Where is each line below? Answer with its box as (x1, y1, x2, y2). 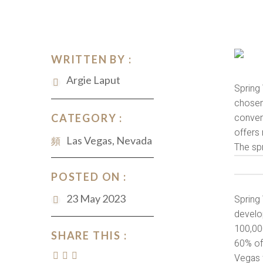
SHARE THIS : (51, 229, 127, 242)
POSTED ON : (51, 170, 127, 183)
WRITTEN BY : (51, 53, 132, 66)
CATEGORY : (51, 112, 123, 124)
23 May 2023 (66, 192, 126, 205)
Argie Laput (66, 73, 120, 86)
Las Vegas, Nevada (66, 134, 152, 147)
